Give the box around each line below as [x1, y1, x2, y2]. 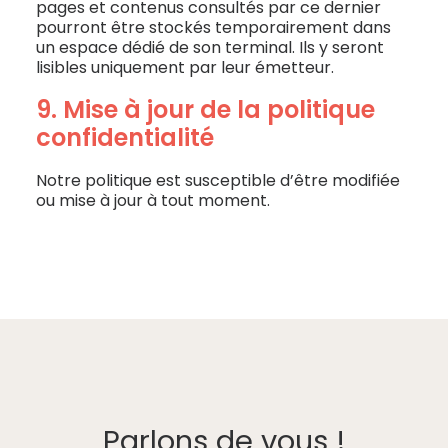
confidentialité [36, 121, 214, 154]
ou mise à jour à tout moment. [36, 189, 270, 212]
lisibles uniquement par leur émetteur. [36, 56, 334, 79]
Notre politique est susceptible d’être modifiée [36, 169, 400, 192]
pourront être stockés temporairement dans [36, 16, 391, 39]
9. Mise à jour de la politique [36, 93, 375, 126]
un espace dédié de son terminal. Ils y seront [36, 36, 384, 59]
